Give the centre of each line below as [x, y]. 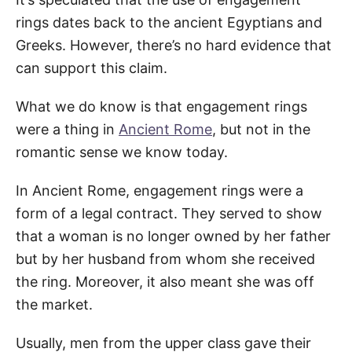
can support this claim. [92, 68]
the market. [54, 304]
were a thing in [67, 129]
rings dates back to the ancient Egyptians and [169, 22]
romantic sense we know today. [122, 152]
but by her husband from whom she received [165, 258]
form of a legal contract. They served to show [169, 213]
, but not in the [261, 129]
